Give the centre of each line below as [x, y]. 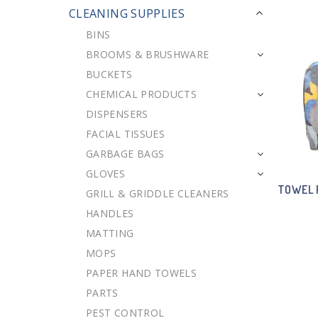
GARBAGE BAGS [125, 154]
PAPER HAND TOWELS [142, 273]
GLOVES [106, 174]
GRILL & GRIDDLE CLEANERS [158, 193]
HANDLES [110, 213]
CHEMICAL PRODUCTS [142, 94]
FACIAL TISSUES [126, 134]
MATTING [110, 233]
